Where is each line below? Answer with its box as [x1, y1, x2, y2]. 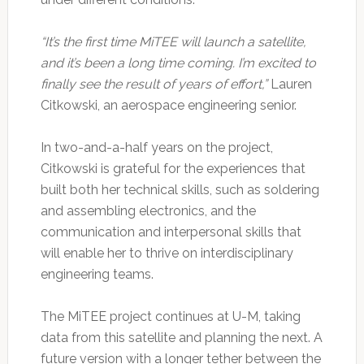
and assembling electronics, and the [40, 202, 256, 219]
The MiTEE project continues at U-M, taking [40, 308, 301, 324]
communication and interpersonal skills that [40, 223, 301, 240]
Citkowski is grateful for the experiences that [40, 160, 305, 176]
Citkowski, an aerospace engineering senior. [40, 97, 297, 113]
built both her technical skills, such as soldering [40, 181, 319, 197]
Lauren [266, 76, 312, 92]
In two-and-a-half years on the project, [40, 139, 273, 155]
